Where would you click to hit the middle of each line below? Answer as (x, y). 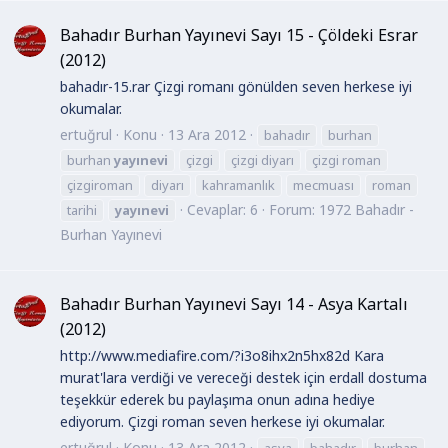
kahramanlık (238, 184)
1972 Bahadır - (366, 209)
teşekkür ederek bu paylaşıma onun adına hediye (217, 400)
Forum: (294, 209)
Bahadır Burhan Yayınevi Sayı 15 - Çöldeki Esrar (239, 34)
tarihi (82, 209)
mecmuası (323, 184)
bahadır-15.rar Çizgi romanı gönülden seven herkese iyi (236, 87)
